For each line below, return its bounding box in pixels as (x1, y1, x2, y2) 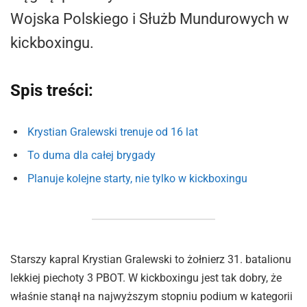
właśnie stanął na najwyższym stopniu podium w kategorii (10, 290, 293, 304)
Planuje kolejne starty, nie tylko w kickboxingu (27, 171, 247, 185)
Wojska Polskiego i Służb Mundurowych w (10, 10, 289, 28)
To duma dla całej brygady (27, 148, 156, 162)
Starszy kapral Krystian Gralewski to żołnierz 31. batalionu (10, 253, 291, 267)
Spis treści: (10, 80, 93, 100)
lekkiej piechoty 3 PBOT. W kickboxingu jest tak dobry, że (10, 271, 282, 285)
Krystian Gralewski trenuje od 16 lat (27, 125, 198, 138)
